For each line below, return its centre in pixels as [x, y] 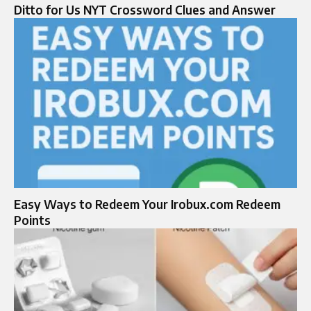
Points [32, 220]
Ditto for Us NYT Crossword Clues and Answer [145, 9]
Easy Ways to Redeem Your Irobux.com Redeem [147, 204]
